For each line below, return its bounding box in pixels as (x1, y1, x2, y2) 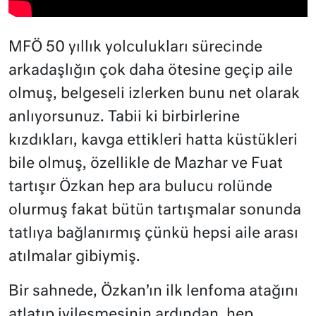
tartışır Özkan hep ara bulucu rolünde (8, 179, 272, 195)
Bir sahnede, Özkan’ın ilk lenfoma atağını (8, 284, 298, 299)
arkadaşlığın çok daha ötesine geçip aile (8, 63, 293, 78)
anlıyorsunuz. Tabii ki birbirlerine (8, 109, 240, 125)
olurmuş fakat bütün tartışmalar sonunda (8, 202, 301, 218)
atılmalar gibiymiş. (8, 249, 140, 265)
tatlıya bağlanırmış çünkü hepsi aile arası (8, 226, 298, 241)
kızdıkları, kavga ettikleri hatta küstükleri (8, 133, 298, 148)
